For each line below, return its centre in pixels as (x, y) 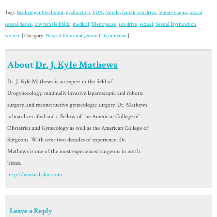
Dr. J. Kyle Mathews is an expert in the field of (60, 82)
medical (81, 24)
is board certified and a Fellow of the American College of (73, 117)
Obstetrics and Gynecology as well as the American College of (78, 128)
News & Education (65, 36)
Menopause (104, 24)
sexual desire (18, 24)
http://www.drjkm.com (35, 175)
